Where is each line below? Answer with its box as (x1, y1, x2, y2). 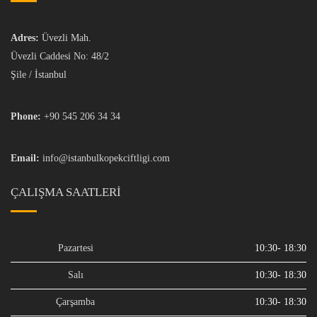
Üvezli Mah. (39, 33, 91, 44)
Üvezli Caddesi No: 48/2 (11, 51, 109, 62)
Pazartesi (57, 243, 93, 254)
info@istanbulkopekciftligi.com (42, 153, 170, 164)
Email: (11, 153, 40, 164)
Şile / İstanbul (11, 69, 67, 81)
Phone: (11, 111, 41, 122)
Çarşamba (56, 296, 95, 308)
